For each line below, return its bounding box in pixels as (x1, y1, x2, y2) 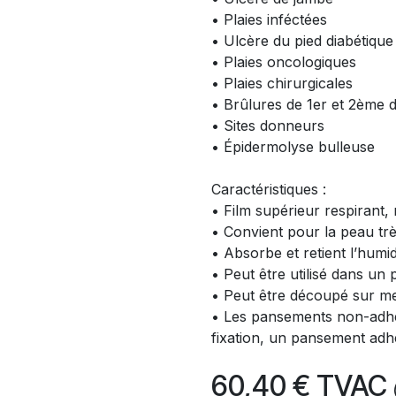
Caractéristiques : (211, 180, 326, 198)
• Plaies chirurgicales (211, 74, 353, 92)
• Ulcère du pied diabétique (211, 32, 393, 49)
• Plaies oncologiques (211, 53, 356, 71)
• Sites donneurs (211, 117, 324, 134)
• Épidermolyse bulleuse (211, 138, 375, 156)
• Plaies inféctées (211, 11, 327, 28)
